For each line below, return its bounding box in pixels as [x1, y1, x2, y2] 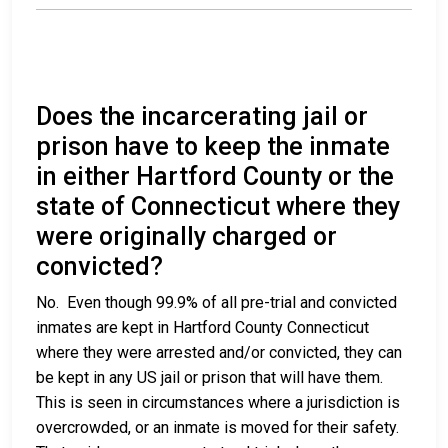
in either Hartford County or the [36, 162, 394, 192]
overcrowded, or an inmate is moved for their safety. [36, 418, 399, 438]
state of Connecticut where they [36, 192, 400, 222]
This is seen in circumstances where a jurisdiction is [36, 393, 400, 413]
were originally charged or [36, 222, 337, 252]
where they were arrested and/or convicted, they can [36, 343, 402, 363]
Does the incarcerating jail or [36, 102, 368, 132]
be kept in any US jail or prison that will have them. [36, 368, 383, 388]
